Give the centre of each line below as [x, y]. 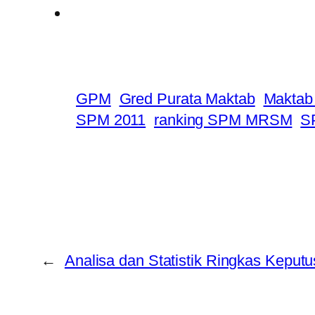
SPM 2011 [111, 120]
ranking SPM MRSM [223, 120]
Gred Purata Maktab [187, 99]
